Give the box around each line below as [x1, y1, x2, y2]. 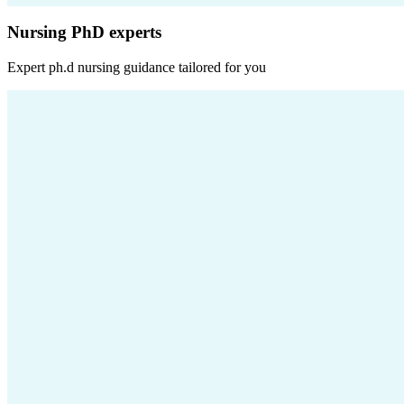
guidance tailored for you [120, 60, 266, 76]
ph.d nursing [49, 60, 120, 76]
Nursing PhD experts [7, 23, 161, 42]
